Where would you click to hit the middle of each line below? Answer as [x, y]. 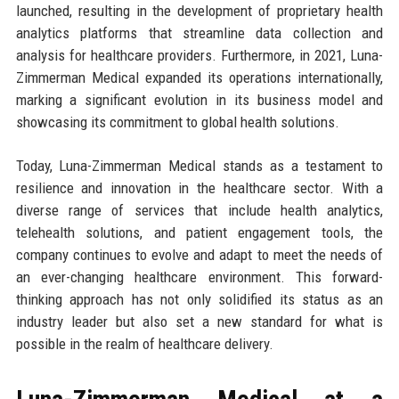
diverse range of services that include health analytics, [199, 210]
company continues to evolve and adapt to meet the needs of [199, 254]
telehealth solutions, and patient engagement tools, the [199, 232]
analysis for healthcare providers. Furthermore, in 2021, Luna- [199, 55]
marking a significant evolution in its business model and [199, 99]
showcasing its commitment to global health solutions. [177, 122]
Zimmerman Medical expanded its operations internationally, [199, 77]
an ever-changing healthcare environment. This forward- [199, 277]
